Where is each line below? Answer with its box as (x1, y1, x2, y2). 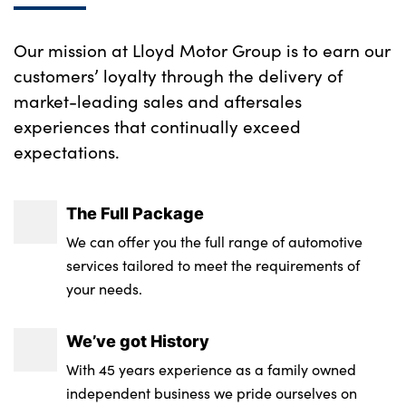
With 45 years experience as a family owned (66, 359, 357, 379)
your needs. (66, 278, 143, 298)
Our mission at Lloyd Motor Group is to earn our (14, 37, 391, 62)
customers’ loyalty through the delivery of (14, 63, 343, 87)
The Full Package (66, 200, 205, 225)
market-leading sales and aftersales (14, 88, 302, 112)
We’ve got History (66, 328, 210, 353)
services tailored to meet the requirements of (66, 255, 361, 275)
